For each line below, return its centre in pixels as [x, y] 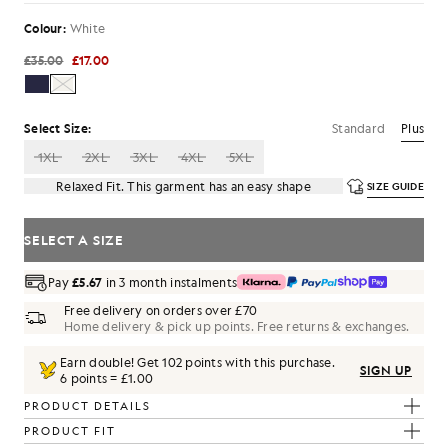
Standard [358, 127]
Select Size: [57, 128]
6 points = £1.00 [106, 378]
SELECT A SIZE [74, 239]
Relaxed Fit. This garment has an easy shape [183, 186]
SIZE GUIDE [395, 186]
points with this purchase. [258, 362]
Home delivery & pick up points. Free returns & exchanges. [237, 326]
